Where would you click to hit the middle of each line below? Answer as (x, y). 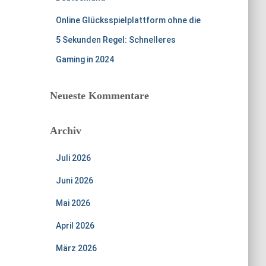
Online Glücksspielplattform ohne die (128, 20)
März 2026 (76, 248)
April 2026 (75, 226)
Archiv (65, 131)
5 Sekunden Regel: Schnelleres (115, 40)
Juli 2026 (73, 158)
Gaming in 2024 (85, 59)
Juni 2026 (74, 180)
